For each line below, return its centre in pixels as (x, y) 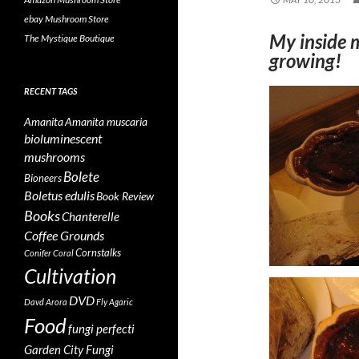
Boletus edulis (59, 196)
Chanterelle (91, 216)
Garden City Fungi (69, 349)
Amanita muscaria (106, 121)
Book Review (125, 196)
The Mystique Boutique (69, 38)
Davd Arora (46, 302)
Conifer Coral (49, 253)
